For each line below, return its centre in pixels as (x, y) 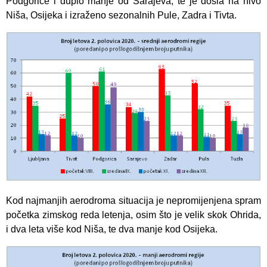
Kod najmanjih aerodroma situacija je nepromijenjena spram (133, 201)
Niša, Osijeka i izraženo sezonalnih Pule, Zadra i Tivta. (121, 15)
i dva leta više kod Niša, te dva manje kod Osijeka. (112, 229)
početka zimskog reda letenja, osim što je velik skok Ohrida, (133, 215)
